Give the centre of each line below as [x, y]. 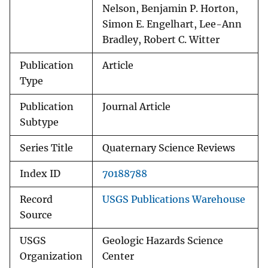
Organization [51, 257]
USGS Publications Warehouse [174, 200]
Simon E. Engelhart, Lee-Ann [172, 25]
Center [118, 257]
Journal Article [136, 107]
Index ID [40, 174]
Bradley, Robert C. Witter [161, 40]
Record [36, 200]
